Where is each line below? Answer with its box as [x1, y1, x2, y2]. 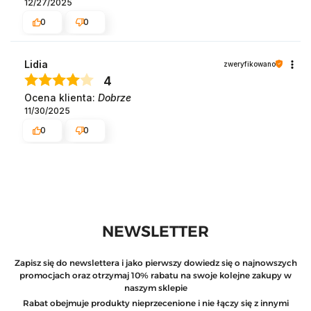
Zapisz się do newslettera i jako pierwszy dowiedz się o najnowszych [14, 257, 297, 268]
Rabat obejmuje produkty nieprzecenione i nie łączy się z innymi [22, 297, 289, 308]
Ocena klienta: [24, 91, 98, 103]
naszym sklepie [124, 282, 187, 293]
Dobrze [98, 91, 131, 103]
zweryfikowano [224, 59, 276, 68]
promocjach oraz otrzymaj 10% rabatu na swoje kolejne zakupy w [19, 269, 292, 280]
